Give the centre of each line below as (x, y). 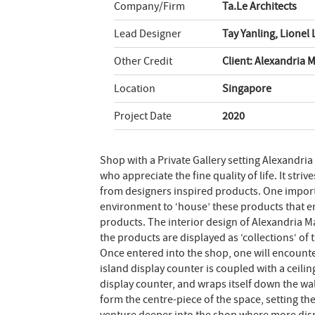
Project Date (143, 116)
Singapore (247, 89)
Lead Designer (148, 34)
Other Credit (143, 62)
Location (135, 89)
